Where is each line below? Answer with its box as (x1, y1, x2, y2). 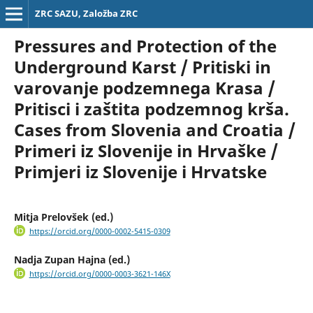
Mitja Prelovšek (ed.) (13, 210, 113, 224)
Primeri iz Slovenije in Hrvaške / (13, 138, 278, 162)
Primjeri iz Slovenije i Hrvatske (13, 159, 267, 183)
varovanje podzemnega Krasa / (13, 75, 275, 99)
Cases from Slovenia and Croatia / (13, 117, 296, 141)
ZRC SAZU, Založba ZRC (34, 7, 138, 20)
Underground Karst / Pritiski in (13, 54, 271, 78)
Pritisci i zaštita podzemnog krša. (13, 96, 289, 120)
